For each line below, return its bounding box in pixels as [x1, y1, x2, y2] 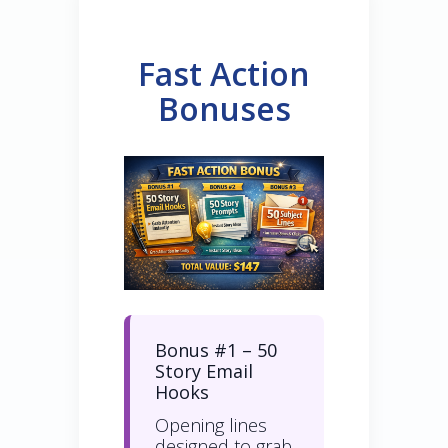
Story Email [155, 358, 253, 383]
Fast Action [138, 52, 310, 96]
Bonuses [157, 87, 291, 131]
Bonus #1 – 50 [155, 337, 277, 362]
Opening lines [155, 413, 267, 438]
